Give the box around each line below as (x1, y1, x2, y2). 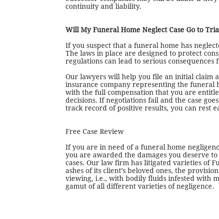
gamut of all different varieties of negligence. (66, 182, 214, 190)
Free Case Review (66, 128, 124, 135)
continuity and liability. (66, 2, 141, 10)
